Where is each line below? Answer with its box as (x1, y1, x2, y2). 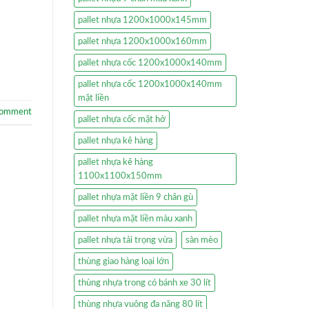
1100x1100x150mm (78, 171, 162, 180)
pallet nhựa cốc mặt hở (78, 114, 166, 123)
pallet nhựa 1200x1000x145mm (78, 15, 207, 24)
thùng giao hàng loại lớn (78, 257, 169, 266)
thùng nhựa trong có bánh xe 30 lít (78, 278, 211, 287)
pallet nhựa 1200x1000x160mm (78, 37, 207, 46)
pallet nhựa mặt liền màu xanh (78, 214, 192, 223)
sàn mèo (186, 235, 218, 244)
